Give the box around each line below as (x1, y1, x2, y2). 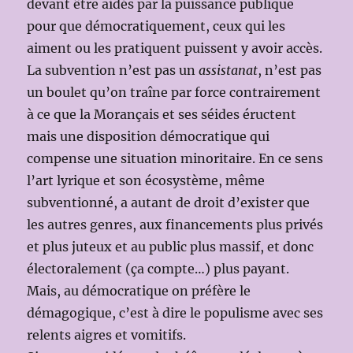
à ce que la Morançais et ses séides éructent (27, 106, 297, 122)
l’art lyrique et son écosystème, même (27, 172, 266, 188)
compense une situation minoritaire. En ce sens (27, 150, 324, 166)
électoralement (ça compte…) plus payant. (27, 260, 293, 277)
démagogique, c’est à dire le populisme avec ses (27, 304, 324, 321)
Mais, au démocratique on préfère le (27, 282, 251, 299)
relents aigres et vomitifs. (27, 326, 187, 343)
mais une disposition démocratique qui (27, 128, 270, 144)
